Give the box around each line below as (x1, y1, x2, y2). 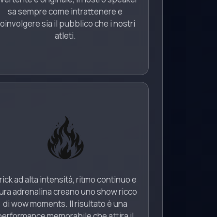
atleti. (54, 30, 76, 41)
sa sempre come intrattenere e (8, 6, 123, 17)
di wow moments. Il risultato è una (3, 198, 128, 209)
